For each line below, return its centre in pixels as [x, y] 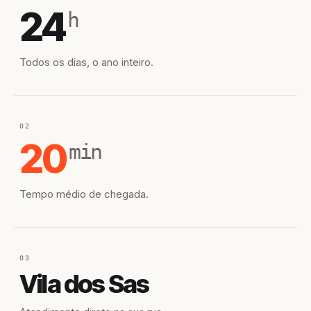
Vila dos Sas [84, 284]
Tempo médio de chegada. [84, 194]
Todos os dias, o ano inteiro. [86, 62]
